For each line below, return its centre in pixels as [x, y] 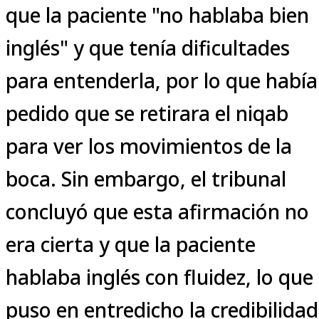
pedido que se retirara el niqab [147, 113]
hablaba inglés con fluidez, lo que [159, 277]
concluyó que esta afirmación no [157, 211]
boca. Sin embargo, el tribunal [146, 178]
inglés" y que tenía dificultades [148, 47]
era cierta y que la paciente [131, 244]
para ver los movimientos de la [149, 146]
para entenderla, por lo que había [162, 80]
